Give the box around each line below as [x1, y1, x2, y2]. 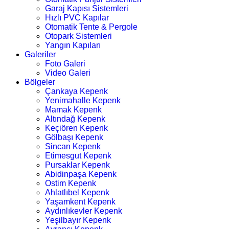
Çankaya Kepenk [45, 87, 108, 96]
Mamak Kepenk [45, 105, 102, 114]
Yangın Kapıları [45, 41, 101, 50]
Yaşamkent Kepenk [45, 197, 116, 206]
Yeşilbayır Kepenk [45, 216, 111, 224]
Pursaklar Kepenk [45, 161, 110, 169]
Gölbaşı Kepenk [45, 133, 103, 142]
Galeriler [25, 50, 56, 59]
